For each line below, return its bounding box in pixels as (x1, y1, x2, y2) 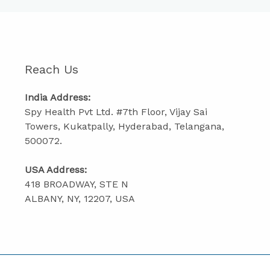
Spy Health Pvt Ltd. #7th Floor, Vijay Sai (24, 106, 207, 118)
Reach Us (24, 62, 78, 77)
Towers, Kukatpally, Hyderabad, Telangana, (24, 121, 224, 132)
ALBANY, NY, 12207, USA (24, 193, 135, 204)
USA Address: (24, 164, 87, 175)
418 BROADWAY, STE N (24, 178, 128, 190)
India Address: (24, 92, 90, 103)
